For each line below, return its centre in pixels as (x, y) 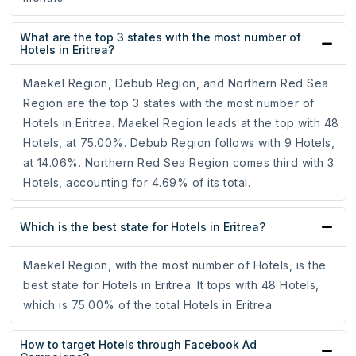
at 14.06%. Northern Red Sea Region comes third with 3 (179, 163)
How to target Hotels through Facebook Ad (138, 345)
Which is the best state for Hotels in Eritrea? (143, 227)
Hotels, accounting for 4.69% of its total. (137, 183)
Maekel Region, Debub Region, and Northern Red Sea (176, 83)
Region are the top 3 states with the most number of (169, 103)
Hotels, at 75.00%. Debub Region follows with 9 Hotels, (179, 143)
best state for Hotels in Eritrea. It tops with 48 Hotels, (171, 285)
